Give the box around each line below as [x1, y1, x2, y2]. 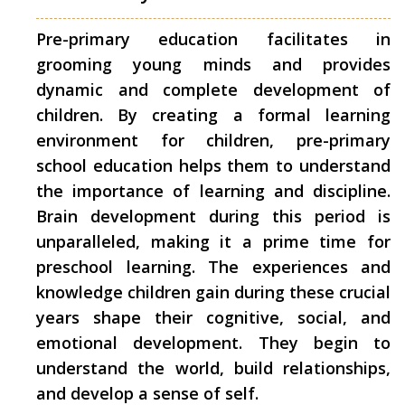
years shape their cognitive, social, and [36, 306, 391, 328]
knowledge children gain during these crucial [36, 281, 391, 303]
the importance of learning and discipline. [36, 180, 391, 202]
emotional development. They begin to [36, 332, 391, 353]
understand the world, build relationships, [36, 357, 391, 379]
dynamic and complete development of [36, 79, 391, 100]
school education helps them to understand [36, 155, 391, 176]
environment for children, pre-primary [36, 129, 391, 151]
